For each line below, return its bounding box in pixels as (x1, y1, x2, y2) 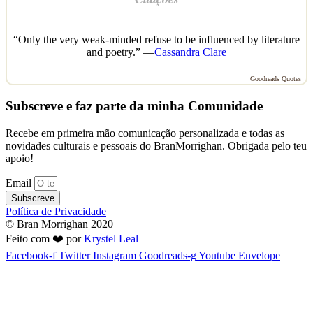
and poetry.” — (87, 46, 154, 59)
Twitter (59, 249, 90, 261)
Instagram (93, 249, 136, 261)
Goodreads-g (139, 249, 196, 261)
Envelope (238, 249, 280, 261)
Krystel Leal (84, 232, 138, 245)
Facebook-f (6, 249, 56, 261)
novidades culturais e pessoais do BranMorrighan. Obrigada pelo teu (6, 139, 307, 152)
